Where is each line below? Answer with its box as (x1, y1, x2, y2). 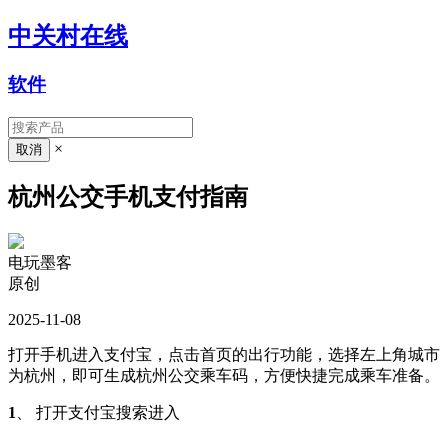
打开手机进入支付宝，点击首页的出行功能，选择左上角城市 (8, 346, 440, 364)
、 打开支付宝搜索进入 (16, 404, 180, 422)
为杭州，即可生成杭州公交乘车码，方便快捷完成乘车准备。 (8, 367, 440, 385)
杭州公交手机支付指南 (8, 184, 248, 211)
